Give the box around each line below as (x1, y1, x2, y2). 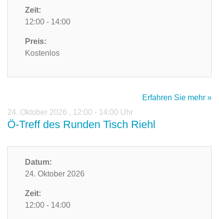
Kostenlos (25, 49, 60, 58)
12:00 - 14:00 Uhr (73, 108, 133, 117)
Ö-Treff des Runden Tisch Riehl (7, 118, 155, 131)
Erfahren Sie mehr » (142, 93, 212, 102)
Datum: (25, 158, 52, 167)
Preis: (25, 37, 46, 46)
